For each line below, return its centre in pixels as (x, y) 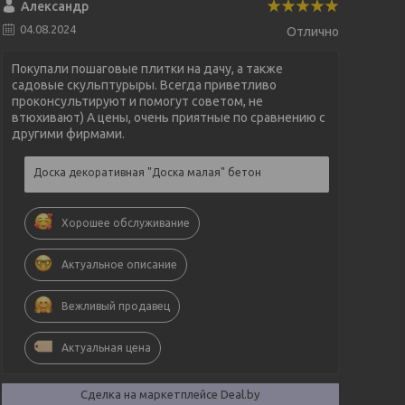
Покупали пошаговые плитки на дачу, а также (147, 68)
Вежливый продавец (115, 306)
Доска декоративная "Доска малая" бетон (147, 172)
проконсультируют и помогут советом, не (137, 101)
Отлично (312, 31)
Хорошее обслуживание (125, 222)
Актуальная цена (106, 347)
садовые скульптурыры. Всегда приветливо (144, 85)
